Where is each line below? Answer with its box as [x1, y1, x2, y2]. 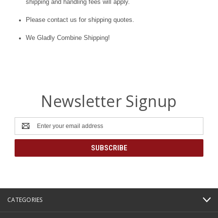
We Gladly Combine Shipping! [25, 34, 110, 41]
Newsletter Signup [41, 90, 177, 111]
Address [15, 127, 36, 134]
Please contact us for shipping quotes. [25, 16, 134, 23]
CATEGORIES [7, 195, 43, 204]
